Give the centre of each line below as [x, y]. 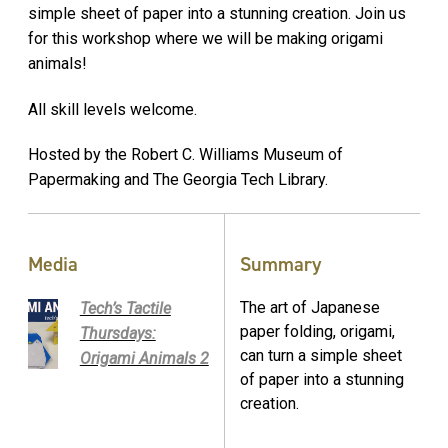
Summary [280, 264]
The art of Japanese [310, 308]
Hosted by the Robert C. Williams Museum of [185, 155]
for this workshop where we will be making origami [205, 38]
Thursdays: [117, 334]
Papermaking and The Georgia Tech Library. [178, 180]
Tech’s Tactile [125, 309]
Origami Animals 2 [144, 359]
